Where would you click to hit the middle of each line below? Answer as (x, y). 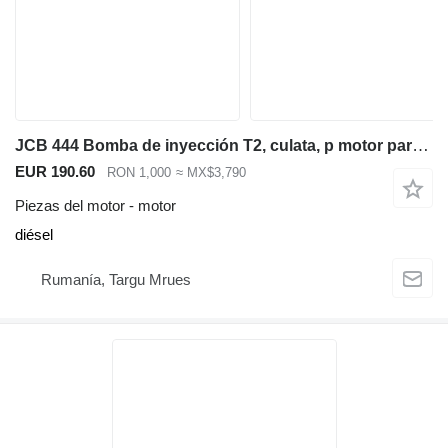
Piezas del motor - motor (95, 206)
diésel (34, 235)
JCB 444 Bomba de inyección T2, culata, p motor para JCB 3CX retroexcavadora (420, 145)
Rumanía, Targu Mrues (116, 279)
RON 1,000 (139, 172)
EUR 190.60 (55, 171)
